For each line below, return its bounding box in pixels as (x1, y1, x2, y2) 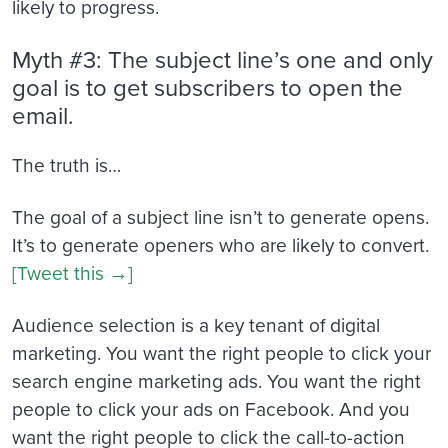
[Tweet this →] (12, 259, 133, 287)
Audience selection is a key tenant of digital (12, 311, 380, 339)
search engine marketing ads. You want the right (12, 367, 421, 395)
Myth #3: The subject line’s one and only (12, 41, 433, 76)
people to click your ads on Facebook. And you (12, 395, 410, 423)
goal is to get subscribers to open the (12, 69, 403, 104)
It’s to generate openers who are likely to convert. (12, 231, 429, 259)
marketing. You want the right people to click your (12, 339, 431, 367)
